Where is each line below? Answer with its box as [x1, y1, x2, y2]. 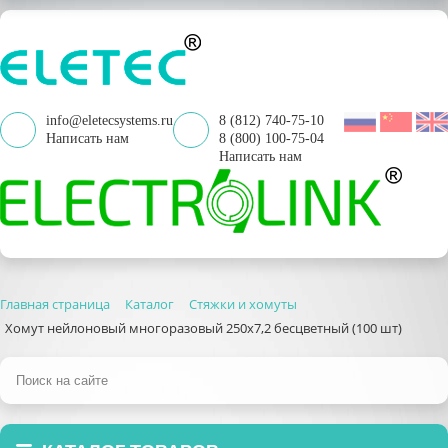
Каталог [125, 295, 174, 313]
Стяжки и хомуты [189, 295, 297, 313]
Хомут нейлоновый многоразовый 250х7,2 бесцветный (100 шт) [5, 319, 402, 338]
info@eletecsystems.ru [46, 113, 173, 128]
